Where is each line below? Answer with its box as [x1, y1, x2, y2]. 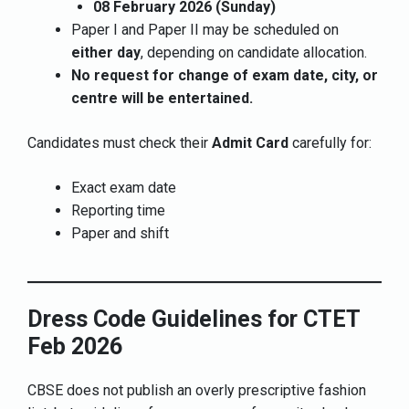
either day [71, 43, 141, 61]
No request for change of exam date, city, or [71, 66, 378, 84]
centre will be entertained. [71, 89, 253, 107]
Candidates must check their [27, 133, 212, 152]
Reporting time [71, 201, 165, 219]
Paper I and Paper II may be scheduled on [71, 20, 339, 38]
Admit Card [212, 133, 288, 152]
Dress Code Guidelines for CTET [27, 305, 360, 332]
